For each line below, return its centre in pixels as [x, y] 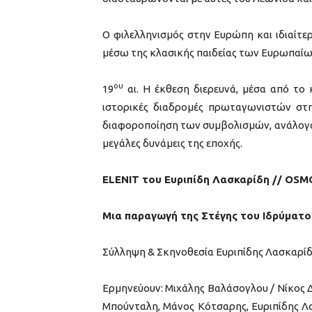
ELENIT [121, 179]
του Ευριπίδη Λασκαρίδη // [212, 179]
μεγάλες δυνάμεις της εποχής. [172, 143]
